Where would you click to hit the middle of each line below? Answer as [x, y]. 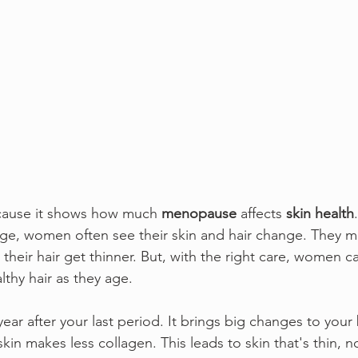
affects [261, 213]
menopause [199, 213]
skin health [320, 213]
